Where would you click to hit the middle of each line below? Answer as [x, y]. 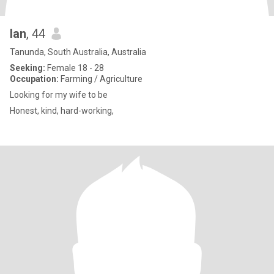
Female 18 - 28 [75, 68]
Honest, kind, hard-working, [62, 111]
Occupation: [34, 79]
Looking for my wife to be [59, 95]
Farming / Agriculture [101, 79]
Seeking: [28, 68]
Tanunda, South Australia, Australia [78, 52]
